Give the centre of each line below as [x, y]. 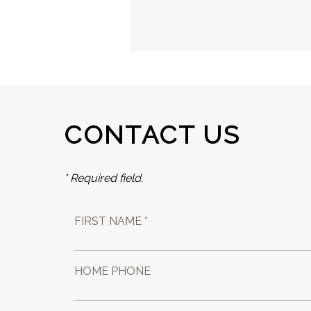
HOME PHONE [113, 271]
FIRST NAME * [111, 221]
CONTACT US [152, 135]
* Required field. [104, 178]
